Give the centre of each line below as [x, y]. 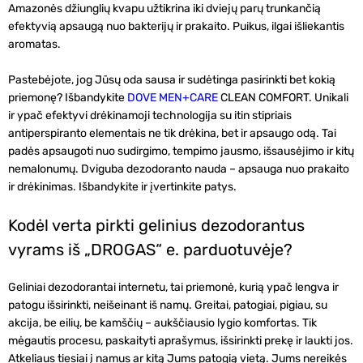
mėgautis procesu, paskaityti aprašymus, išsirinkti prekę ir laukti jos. [181, 341]
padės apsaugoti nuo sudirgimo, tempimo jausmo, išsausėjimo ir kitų [181, 151]
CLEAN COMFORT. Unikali [283, 98]
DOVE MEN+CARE [173, 98]
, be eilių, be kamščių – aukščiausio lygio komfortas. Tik [178, 323]
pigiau [295, 305]
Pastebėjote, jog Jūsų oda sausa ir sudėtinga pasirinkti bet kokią [172, 80]
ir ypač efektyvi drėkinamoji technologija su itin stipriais [150, 115]
